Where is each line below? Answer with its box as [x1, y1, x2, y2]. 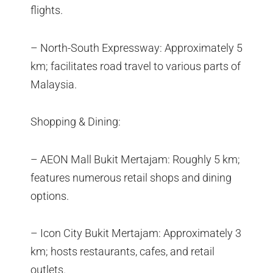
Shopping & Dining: [30, 115, 121, 129]
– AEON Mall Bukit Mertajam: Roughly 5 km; [30, 152, 240, 166]
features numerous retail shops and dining [30, 171, 232, 184]
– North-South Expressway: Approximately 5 [30, 41, 243, 54]
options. [30, 189, 69, 202]
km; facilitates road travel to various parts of [30, 59, 241, 73]
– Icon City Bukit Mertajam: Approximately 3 [30, 227, 241, 240]
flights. [30, 4, 63, 17]
